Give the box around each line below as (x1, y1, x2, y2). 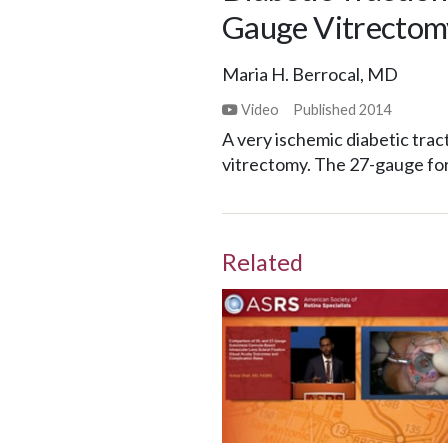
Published (293, 100, 360, 118)
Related (222, 248, 303, 277)
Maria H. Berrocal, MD (222, 62, 398, 85)
